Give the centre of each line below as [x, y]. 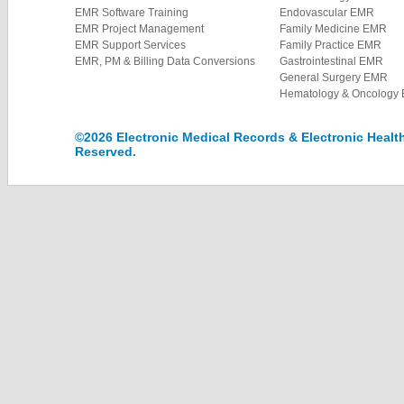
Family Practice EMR [331, 45]
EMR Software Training [132, 13]
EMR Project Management [139, 29]
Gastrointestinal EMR [332, 61]
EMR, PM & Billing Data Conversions [165, 61]
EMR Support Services [130, 45]
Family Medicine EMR [334, 29]
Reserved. [106, 151]
